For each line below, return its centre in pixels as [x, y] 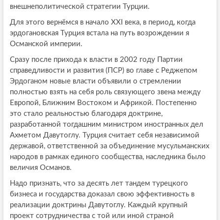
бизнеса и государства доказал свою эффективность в [102, 194]
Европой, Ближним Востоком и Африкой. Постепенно [103, 103]
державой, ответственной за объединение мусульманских [109, 146]
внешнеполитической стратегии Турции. [80, 6]
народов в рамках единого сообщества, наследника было [108, 157]
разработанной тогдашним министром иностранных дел [106, 124]
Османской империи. [46, 44]
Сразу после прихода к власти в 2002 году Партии [96, 59]
